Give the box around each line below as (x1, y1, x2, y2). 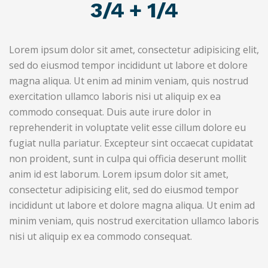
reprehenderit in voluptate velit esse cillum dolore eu (9, 121, 246, 134)
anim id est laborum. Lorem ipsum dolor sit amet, (9, 167, 229, 181)
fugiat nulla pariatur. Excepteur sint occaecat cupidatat (9, 136, 253, 150)
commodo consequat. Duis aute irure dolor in (9, 105, 211, 118)
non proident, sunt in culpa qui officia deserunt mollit (9, 152, 246, 165)
